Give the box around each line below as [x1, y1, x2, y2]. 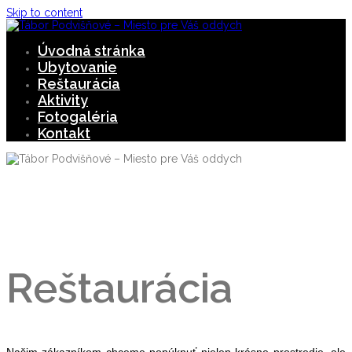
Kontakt [38, 125, 90, 141]
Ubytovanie [38, 59, 117, 75]
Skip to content [6, 6, 82, 19]
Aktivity [38, 92, 88, 108]
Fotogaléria [38, 108, 118, 125]
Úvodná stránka [38, 42, 145, 59]
